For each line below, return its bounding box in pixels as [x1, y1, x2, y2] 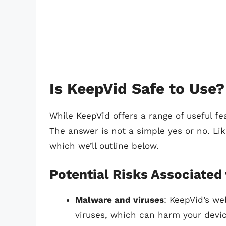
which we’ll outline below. [49, 141, 159, 151]
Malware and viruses [75, 194, 164, 205]
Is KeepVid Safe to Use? [49, 80, 224, 98]
